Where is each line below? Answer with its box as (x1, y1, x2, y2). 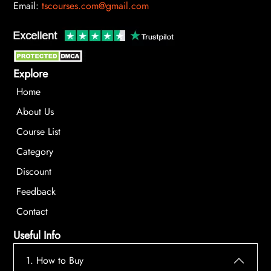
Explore (13, 66, 48, 82)
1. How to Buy (26, 253, 83, 267)
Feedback (16, 184, 56, 198)
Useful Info (13, 227, 60, 243)
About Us (16, 105, 54, 119)
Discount (16, 165, 51, 178)
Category (16, 145, 53, 158)
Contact (16, 204, 48, 218)
